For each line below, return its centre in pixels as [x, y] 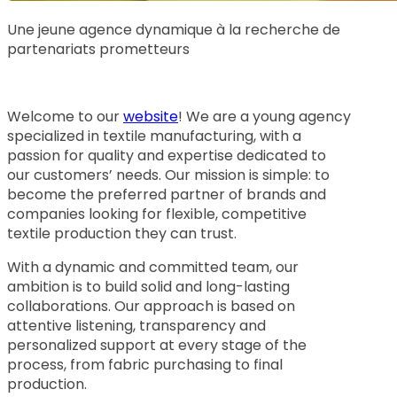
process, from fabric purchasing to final [145, 365]
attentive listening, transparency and [136, 326]
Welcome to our [65, 117]
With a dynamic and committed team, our [153, 268]
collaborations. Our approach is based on [151, 307]
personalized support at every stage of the [157, 346]
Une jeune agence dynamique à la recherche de [174, 30]
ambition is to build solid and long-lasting [148, 287]
